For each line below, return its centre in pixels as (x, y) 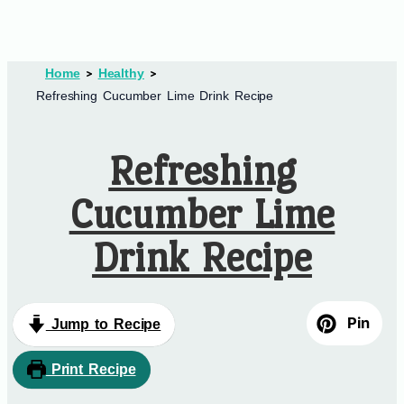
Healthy (121, 73)
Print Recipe (91, 369)
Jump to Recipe (103, 324)
